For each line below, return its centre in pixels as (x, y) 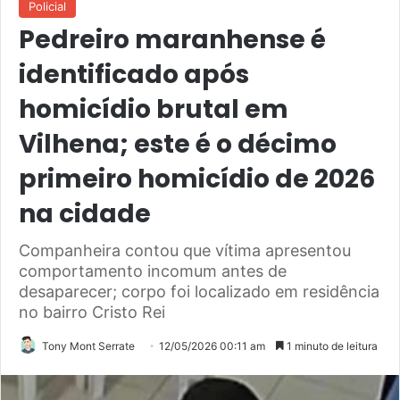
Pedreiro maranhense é (172, 40)
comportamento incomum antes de (153, 271)
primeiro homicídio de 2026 (197, 179)
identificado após (134, 75)
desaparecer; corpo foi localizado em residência (199, 292)
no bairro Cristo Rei (92, 312)
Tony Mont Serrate (88, 346)
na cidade (85, 214)
